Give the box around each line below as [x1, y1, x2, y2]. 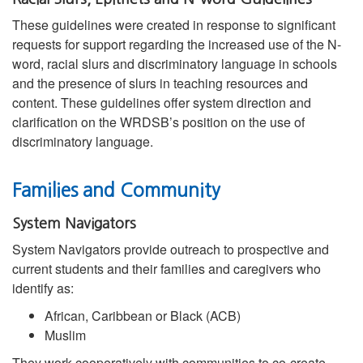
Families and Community [12, 181, 220, 200]
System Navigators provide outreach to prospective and [12, 240, 329, 259]
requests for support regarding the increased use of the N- [12, 35, 341, 54]
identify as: [12, 279, 74, 298]
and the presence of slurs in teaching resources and [12, 74, 308, 93]
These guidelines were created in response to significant [12, 15, 335, 35]
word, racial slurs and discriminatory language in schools [12, 54, 337, 74]
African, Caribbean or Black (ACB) [45, 306, 241, 326]
